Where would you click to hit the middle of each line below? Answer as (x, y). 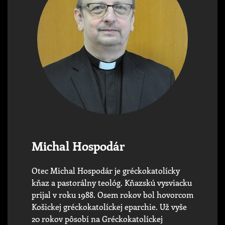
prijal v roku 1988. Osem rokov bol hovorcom (113, 194)
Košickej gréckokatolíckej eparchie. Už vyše (109, 206)
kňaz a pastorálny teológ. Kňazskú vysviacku (112, 182)
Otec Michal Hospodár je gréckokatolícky (106, 170)
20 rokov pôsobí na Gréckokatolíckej (97, 218)
